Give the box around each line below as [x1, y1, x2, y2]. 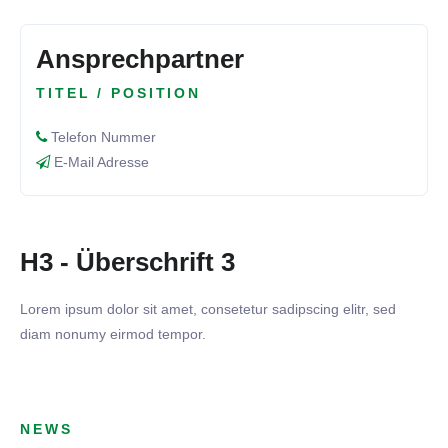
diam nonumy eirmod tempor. [20, 325, 206, 342]
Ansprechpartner [36, 44, 244, 73]
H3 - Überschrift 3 [20, 247, 235, 276]
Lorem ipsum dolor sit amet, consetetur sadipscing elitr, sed [20, 300, 396, 317]
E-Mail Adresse [50, 154, 149, 171]
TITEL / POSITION [36, 85, 202, 102]
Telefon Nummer [47, 129, 156, 146]
